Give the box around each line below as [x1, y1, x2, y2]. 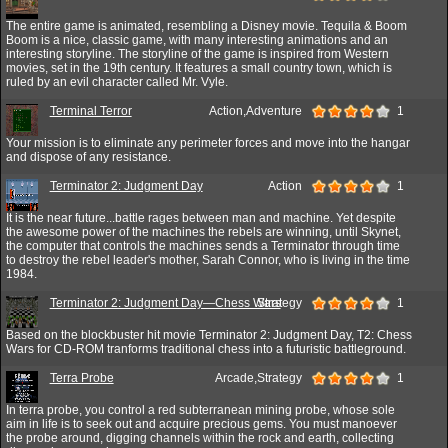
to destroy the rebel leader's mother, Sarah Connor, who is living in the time [6, 252, 410, 267]
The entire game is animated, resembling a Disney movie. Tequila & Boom [6, 18, 407, 33]
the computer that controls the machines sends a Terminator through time [6, 238, 400, 253]
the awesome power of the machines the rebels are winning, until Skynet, [6, 224, 401, 239]
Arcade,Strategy [215, 370, 312, 385]
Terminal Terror [49, 103, 132, 118]
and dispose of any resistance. [6, 149, 171, 164]
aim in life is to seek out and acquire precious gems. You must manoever [6, 416, 397, 431]
